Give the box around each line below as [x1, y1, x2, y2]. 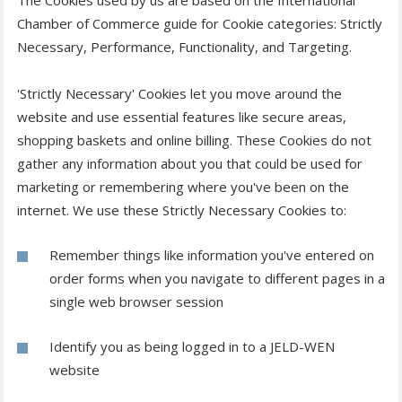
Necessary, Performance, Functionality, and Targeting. [17, 38, 352, 57]
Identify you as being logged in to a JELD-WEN [49, 337, 335, 356]
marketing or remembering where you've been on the [17, 178, 349, 197]
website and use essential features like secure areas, [17, 108, 346, 127]
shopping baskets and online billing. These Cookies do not [17, 131, 371, 150]
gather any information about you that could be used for [17, 154, 363, 173]
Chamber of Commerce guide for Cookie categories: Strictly [17, 14, 382, 33]
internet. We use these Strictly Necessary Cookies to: [17, 201, 346, 220]
